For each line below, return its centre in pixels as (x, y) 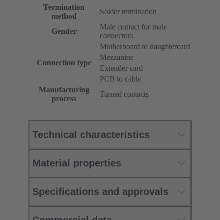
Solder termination (128, 11)
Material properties (77, 163)
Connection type (64, 62)
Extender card (121, 68)
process (64, 98)
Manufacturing (64, 89)
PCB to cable (120, 79)
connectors (116, 35)
